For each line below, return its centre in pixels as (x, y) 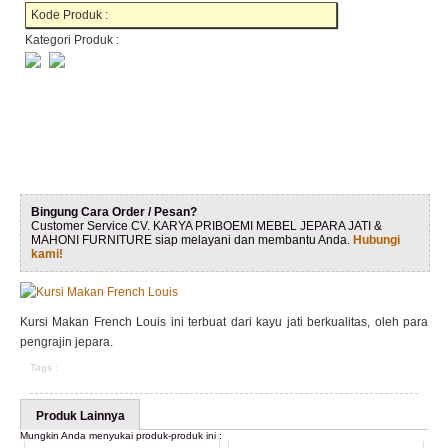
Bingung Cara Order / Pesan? (114, 212)
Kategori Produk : (72, 40)
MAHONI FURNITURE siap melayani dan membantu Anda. (192, 240)
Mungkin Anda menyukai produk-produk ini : (121, 435)
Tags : (44, 367)
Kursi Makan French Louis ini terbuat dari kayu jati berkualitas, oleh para (224, 322)
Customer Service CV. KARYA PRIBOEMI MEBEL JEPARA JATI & (206, 226)
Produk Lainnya (80, 416)
